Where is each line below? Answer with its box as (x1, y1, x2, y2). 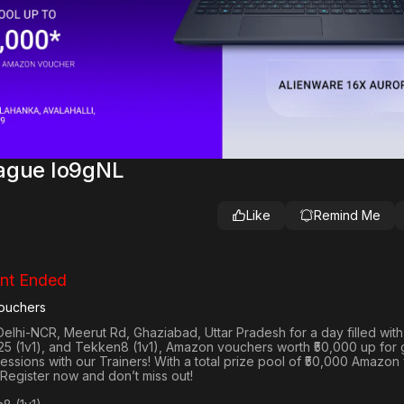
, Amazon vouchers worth (159, 339, 314, 355)
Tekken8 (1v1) (75, 339, 159, 355)
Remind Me (313, 207, 381, 224)
